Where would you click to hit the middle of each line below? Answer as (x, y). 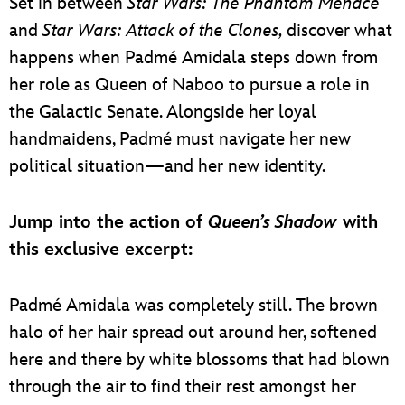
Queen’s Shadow (273, 222)
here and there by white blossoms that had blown (199, 359)
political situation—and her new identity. (167, 166)
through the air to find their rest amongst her (183, 386)
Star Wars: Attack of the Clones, (165, 30)
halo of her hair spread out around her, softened (193, 332)
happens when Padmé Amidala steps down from (193, 57)
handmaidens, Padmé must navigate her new (180, 139)
